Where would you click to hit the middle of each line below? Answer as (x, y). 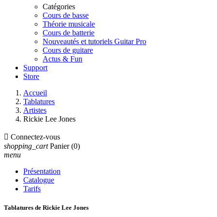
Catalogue (39, 180)
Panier (60, 146)
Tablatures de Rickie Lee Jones (46, 208)
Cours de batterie (69, 33)
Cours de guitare (68, 50)
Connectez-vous (35, 137)
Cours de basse (66, 15)
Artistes (35, 110)
